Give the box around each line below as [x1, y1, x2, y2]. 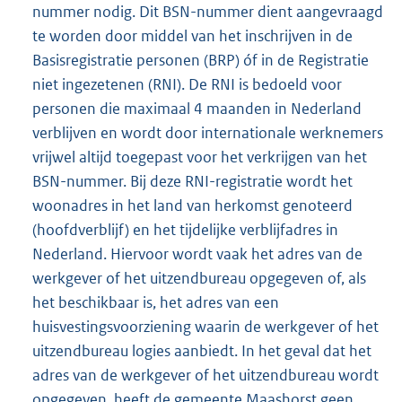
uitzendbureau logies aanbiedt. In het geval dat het [32, 341, 371, 362]
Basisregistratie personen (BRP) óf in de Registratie [32, 50, 369, 71]
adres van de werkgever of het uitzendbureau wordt [32, 365, 379, 386]
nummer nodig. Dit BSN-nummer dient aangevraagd [32, 2, 383, 22]
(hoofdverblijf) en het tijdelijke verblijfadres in [32, 220, 338, 240]
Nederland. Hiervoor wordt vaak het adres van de [32, 244, 363, 265]
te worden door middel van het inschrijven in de [32, 26, 353, 47]
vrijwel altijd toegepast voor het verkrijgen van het [32, 147, 367, 168]
